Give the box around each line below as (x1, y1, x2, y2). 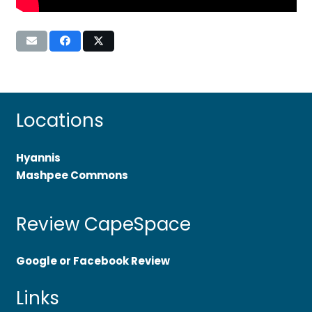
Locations (15, 108, 104, 134)
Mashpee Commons (15, 167, 128, 182)
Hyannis (15, 150, 61, 165)
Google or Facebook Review (15, 253, 170, 269)
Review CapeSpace (15, 211, 191, 237)
